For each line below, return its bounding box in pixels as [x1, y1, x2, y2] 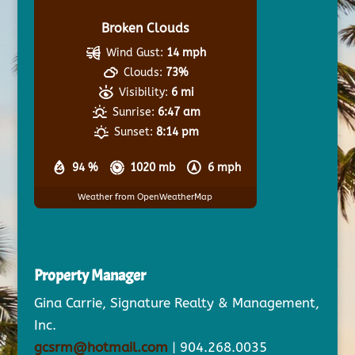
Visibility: [118, 85, 168, 99]
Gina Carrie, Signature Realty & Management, [33, 295, 319, 311]
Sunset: [113, 124, 153, 139]
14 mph [166, 45, 207, 59]
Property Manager [33, 265, 146, 286]
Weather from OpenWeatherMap [78, 192, 213, 203]
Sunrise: [112, 105, 155, 119]
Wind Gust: [106, 45, 164, 59]
